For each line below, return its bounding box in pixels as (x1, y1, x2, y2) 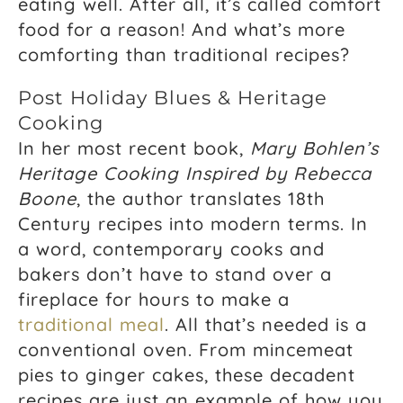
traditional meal (18, 312, 165, 336)
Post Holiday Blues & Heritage (18, 85, 327, 109)
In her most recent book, (18, 136, 250, 159)
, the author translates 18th (76, 186, 325, 210)
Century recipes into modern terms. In (18, 211, 368, 235)
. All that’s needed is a (165, 312, 367, 336)
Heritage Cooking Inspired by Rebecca (18, 161, 372, 184)
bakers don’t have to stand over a (18, 262, 332, 285)
